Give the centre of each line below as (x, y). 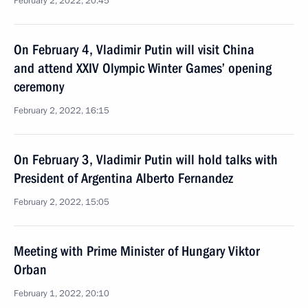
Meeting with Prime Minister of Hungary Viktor (137, 251)
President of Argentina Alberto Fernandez (123, 178)
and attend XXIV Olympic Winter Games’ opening (143, 68)
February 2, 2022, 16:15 (62, 111)
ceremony (39, 87)
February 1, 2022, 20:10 (62, 294)
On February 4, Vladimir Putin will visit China (134, 49)
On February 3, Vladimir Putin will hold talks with (146, 159)
